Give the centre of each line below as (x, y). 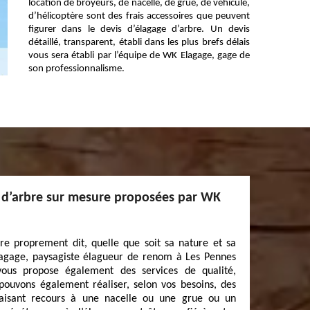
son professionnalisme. (76, 69)
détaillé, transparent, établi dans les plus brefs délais (139, 43)
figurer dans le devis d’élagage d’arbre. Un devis (139, 29)
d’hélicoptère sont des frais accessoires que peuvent (139, 16)
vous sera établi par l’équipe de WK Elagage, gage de (139, 56)
